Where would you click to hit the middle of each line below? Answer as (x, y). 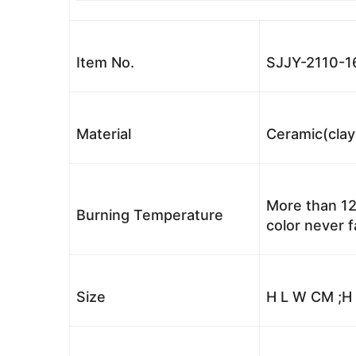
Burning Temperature (150, 215)
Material (104, 134)
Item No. (105, 62)
